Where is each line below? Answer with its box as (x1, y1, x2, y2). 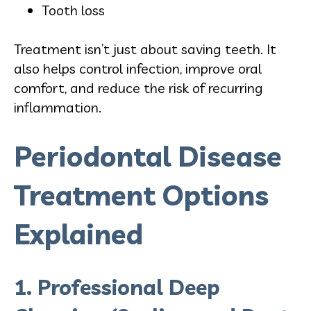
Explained (14, 216, 143, 251)
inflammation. (14, 98, 101, 116)
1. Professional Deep (14, 274, 220, 301)
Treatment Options (14, 177, 269, 212)
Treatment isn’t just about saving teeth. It (14, 40, 276, 58)
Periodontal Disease (14, 138, 282, 174)
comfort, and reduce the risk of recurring (14, 78, 263, 96)
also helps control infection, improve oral (14, 59, 262, 77)
